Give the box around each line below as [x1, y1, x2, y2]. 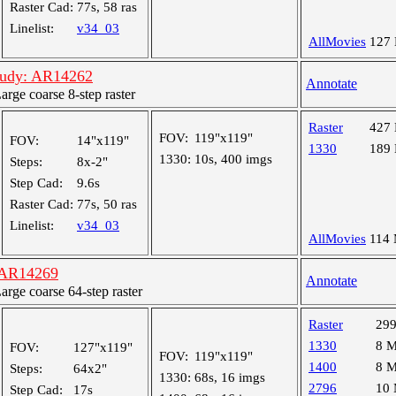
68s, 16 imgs [194, 370, 265, 385]
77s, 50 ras [77, 197, 137, 211]
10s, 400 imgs [194, 152, 272, 166]
